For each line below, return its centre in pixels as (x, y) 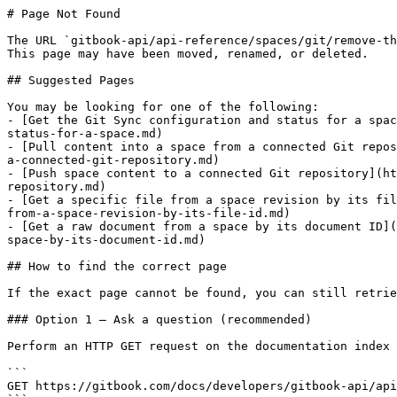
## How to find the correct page (117, 266)
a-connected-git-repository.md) (113, 160)
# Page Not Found (64, 14)
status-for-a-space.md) (85, 133)
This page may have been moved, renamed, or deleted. (188, 54)
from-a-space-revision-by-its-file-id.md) (149, 213)
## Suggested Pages (71, 80)
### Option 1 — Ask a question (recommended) (160, 319)
